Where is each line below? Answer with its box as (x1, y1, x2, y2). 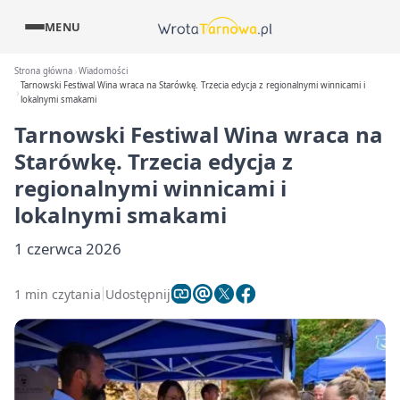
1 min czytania (14, 285, 101, 303)
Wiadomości (79, 65, 129, 77)
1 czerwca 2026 (14, 238, 121, 259)
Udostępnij (105, 285, 171, 303)
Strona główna (14, 65, 72, 77)
